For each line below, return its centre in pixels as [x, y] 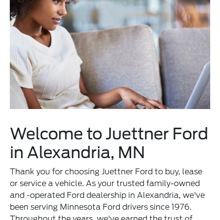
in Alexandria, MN [78, 152]
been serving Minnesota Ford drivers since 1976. [101, 207]
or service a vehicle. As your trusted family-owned [105, 183]
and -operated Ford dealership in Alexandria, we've [108, 195]
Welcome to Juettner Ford [109, 134]
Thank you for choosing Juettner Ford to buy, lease [106, 171]
